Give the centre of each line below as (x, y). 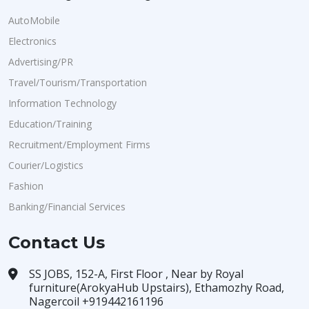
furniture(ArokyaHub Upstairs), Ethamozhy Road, (157, 288)
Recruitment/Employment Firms (79, 144)
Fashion (26, 186)
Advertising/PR (41, 62)
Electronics (32, 41)
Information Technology (62, 103)
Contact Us (57, 242)
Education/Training (50, 124)
